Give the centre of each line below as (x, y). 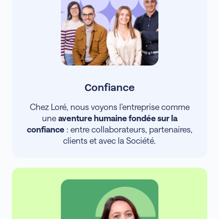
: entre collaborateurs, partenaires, (128, 129)
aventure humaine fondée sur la (118, 118)
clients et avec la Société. (109, 140)
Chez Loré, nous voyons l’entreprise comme (109, 106)
